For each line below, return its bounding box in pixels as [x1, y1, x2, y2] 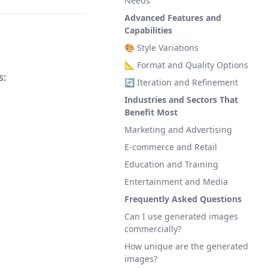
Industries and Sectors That [124, 94, 238, 105]
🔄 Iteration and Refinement [124, 77, 238, 88]
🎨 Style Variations [124, 42, 199, 53]
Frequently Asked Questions [124, 193, 242, 205]
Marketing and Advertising [124, 124, 232, 135]
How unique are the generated [124, 240, 248, 252]
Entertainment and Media [124, 176, 228, 187]
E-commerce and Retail [124, 141, 217, 153]
